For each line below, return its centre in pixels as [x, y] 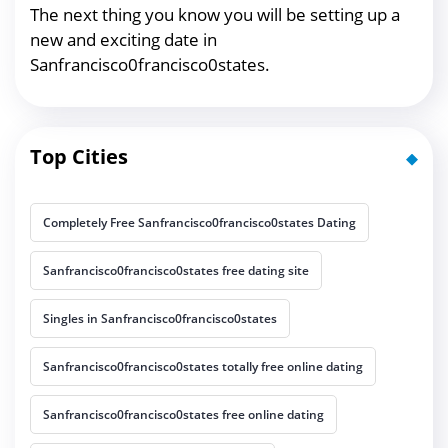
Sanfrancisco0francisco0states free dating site [176, 270]
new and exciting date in [123, 39]
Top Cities [79, 156]
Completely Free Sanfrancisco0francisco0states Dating [199, 222]
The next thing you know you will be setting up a [215, 14]
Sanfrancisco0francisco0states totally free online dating [203, 366]
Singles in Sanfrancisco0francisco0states [160, 318]
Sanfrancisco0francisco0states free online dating [183, 414]
